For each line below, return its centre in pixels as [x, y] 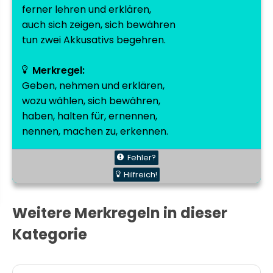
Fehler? [142, 158]
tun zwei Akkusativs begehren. [94, 40]
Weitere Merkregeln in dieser [120, 213]
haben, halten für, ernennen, [90, 116]
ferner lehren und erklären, [87, 9]
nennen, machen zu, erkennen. [95, 131]
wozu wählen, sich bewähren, [91, 101]
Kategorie [50, 235]
